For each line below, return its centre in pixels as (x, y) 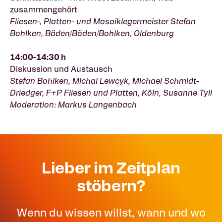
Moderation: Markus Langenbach (73, 104)
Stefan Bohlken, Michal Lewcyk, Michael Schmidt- (105, 81)
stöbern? (111, 185)
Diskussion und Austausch (61, 69)
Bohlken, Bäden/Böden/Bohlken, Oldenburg (92, 33)
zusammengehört (44, 9)
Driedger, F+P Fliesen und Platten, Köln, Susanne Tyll (111, 92)
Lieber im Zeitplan (111, 167)
